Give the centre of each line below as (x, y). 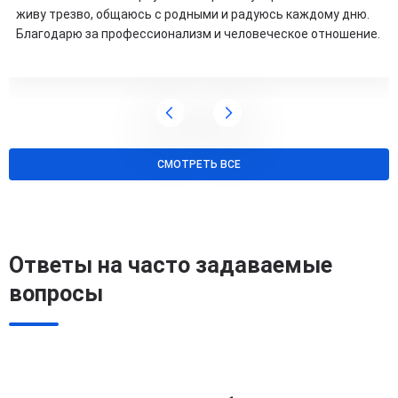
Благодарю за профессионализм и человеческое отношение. (198, 34)
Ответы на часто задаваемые (171, 266)
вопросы (56, 294)
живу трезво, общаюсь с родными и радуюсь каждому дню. (193, 15)
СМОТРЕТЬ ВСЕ (199, 165)
